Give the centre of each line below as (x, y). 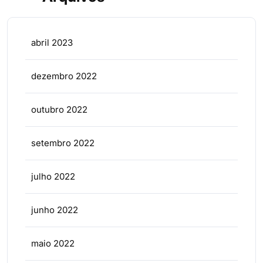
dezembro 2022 (64, 76)
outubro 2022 (59, 109)
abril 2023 (52, 42)
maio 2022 (53, 243)
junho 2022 (55, 210)
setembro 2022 (63, 143)
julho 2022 (53, 176)
